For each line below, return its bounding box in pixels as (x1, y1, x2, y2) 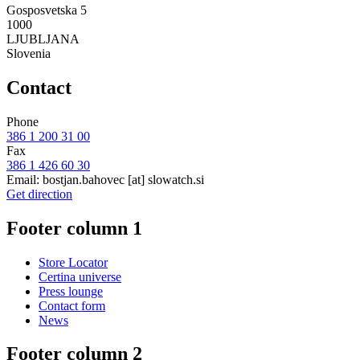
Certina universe (39, 269, 121, 284)
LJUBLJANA (6, 31, 80, 46)
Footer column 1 (6, 217, 142, 239)
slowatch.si (148, 172, 204, 186)
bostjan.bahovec (43, 172, 125, 186)
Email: (6, 172, 43, 186)
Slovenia (6, 46, 51, 60)
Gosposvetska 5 (6, 2, 87, 17)
